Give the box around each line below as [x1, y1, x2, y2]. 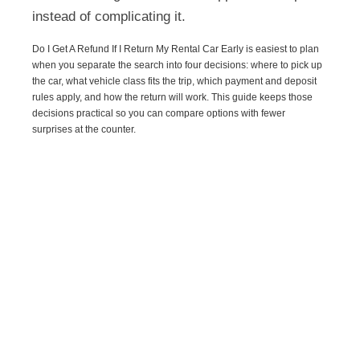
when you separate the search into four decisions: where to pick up [32, 59, 323, 71]
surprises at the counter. [32, 123, 137, 135]
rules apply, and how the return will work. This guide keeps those [32, 91, 313, 103]
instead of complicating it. [32, 8, 186, 24]
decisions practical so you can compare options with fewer [32, 107, 286, 119]
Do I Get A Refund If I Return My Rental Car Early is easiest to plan [32, 43, 320, 55]
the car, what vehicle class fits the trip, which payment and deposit [32, 75, 317, 87]
